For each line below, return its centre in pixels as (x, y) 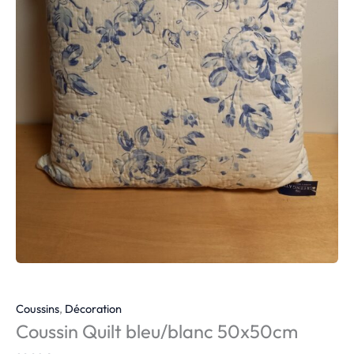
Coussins (38, 309)
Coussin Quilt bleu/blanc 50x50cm (157, 331)
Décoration (93, 309)
